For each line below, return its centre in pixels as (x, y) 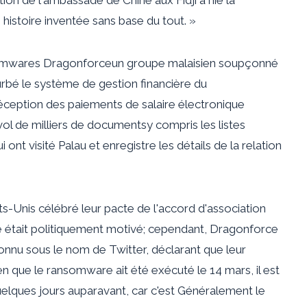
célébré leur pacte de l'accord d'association (152, 208)
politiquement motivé (87, 229)
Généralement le (221, 290)
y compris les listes (196, 124)
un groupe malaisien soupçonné (195, 63)
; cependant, (176, 229)
